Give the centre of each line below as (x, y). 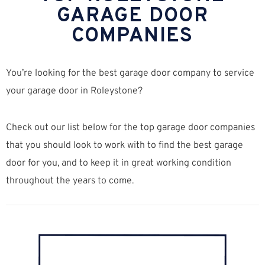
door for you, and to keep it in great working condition (119, 164)
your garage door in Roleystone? (74, 91)
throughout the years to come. (70, 181)
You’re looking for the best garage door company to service (130, 74)
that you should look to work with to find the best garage (125, 146)
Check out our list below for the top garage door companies (130, 128)
